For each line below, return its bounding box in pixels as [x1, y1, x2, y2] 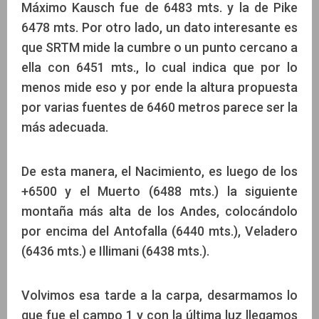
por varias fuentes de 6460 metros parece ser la [21, 100, 298, 115]
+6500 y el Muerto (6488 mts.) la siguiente [21, 184, 298, 199]
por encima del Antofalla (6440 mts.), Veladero [21, 224, 298, 239]
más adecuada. [21, 120, 108, 135]
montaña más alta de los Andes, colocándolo [21, 204, 298, 219]
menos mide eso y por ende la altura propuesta [21, 80, 298, 95]
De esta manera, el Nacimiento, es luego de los [21, 164, 298, 179]
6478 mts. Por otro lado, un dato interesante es [21, 20, 298, 36]
